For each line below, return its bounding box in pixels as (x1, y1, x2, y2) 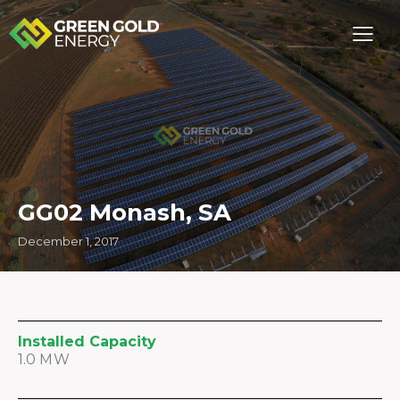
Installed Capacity (18, 333, 156, 350)
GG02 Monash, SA (18, 198, 231, 227)
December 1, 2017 (18, 234, 119, 248)
